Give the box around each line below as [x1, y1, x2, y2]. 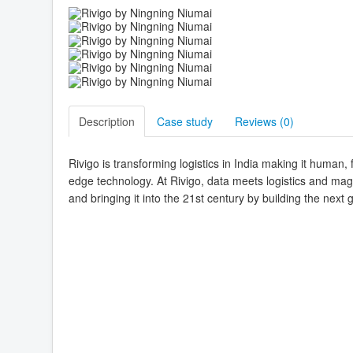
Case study [157, 113, 213, 129]
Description [79, 113, 135, 129]
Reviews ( [235, 113, 284, 129]
